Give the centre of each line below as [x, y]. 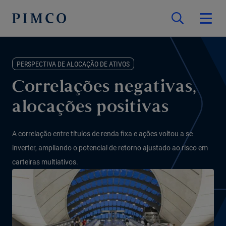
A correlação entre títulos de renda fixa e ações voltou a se [102, 134]
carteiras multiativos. [45, 162]
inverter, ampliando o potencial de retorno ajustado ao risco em [110, 148]
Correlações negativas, [104, 88]
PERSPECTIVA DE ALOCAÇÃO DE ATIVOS [73, 64]
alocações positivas [91, 108]
